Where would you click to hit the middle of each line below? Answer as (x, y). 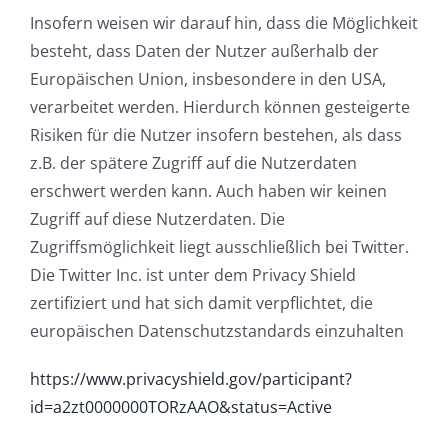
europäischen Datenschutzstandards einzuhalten (217, 330)
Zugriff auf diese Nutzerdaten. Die (157, 218)
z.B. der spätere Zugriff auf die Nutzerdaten (193, 162)
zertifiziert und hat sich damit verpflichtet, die (201, 302)
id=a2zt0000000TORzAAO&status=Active (181, 406)
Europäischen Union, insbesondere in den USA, (208, 78)
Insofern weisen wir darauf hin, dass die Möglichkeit (224, 22)
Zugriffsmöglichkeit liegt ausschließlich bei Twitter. (219, 246)
